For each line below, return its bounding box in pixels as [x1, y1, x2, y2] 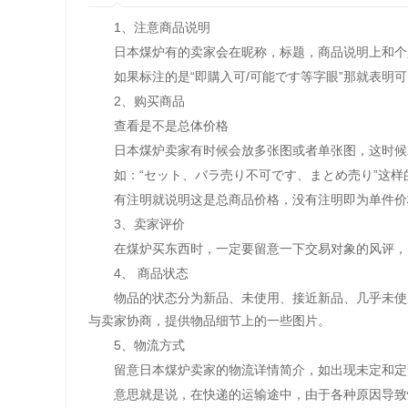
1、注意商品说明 [88, 20, 210, 35]
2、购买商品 [88, 94, 185, 108]
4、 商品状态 [88, 266, 189, 280]
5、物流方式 [88, 338, 185, 352]
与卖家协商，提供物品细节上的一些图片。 [88, 313, 331, 328]
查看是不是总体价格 [88, 118, 229, 133]
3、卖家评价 [88, 217, 185, 231]
